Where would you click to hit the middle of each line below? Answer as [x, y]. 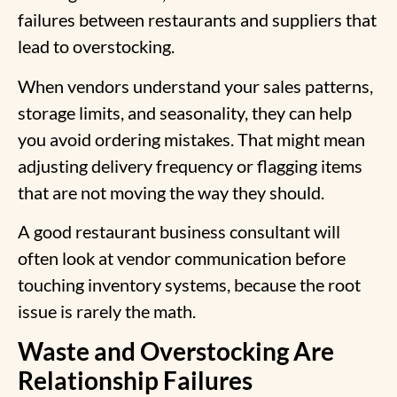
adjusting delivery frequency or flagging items [190, 165]
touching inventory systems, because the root [189, 284]
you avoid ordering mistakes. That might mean [191, 139]
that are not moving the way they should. [171, 192]
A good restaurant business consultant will [179, 231]
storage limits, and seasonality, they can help [185, 112]
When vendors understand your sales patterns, [195, 86]
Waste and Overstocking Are [176, 351]
